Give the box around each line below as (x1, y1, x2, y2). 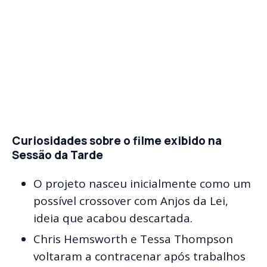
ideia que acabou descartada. (33, 210, 193, 226)
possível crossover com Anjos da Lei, (33, 193, 228, 209)
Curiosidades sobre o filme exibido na (12, 132, 222, 148)
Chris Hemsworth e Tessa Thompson (33, 231, 233, 247)
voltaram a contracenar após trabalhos (33, 248, 246, 264)
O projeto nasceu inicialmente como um (33, 176, 251, 191)
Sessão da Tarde (12, 147, 103, 163)
